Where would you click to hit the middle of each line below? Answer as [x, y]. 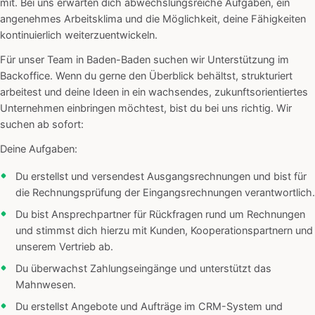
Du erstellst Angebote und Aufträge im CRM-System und [149, 307]
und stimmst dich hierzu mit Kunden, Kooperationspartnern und [164, 231]
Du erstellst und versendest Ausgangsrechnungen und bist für [161, 177]
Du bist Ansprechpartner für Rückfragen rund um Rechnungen [160, 215]
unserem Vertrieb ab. [64, 247]
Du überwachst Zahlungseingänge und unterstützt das [143, 269]
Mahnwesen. [46, 285]
